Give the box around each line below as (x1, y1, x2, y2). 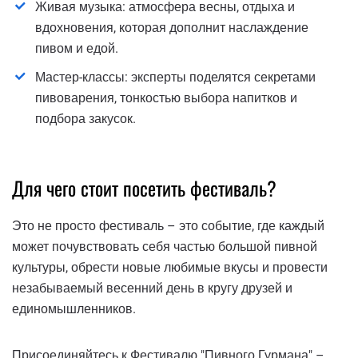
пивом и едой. (35, 41, 118, 57)
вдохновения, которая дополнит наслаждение (35, 20, 308, 36)
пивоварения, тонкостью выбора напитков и (35, 90, 297, 106)
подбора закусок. (35, 111, 136, 127)
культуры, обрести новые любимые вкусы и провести (12, 259, 328, 275)
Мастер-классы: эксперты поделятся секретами (35, 70, 316, 86)
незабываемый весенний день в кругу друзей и (12, 280, 292, 296)
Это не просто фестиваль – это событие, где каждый (12, 217, 324, 233)
